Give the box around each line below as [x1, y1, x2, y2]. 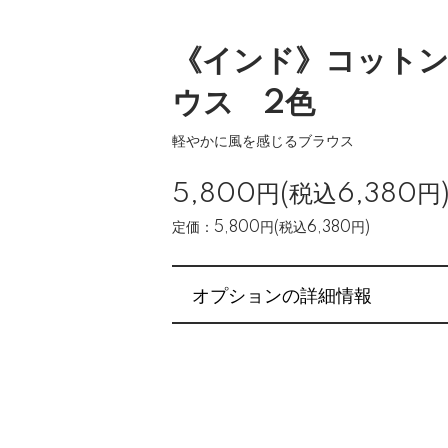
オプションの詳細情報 [192, 281, 372, 307]
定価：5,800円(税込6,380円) [172, 220, 370, 236]
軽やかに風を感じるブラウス [172, 134, 354, 150]
